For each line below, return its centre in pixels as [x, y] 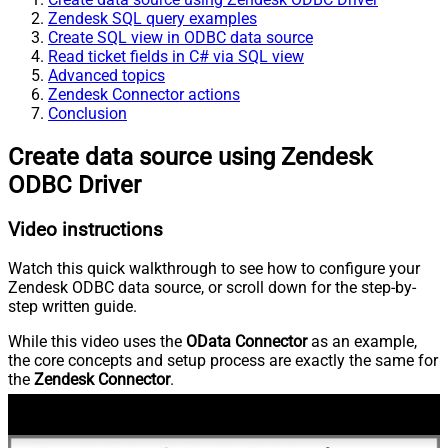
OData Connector [246, 342]
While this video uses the [97, 342]
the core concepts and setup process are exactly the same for [223, 361]
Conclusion [87, 113]
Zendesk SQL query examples [152, 18]
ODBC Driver [74, 184]
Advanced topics [106, 75]
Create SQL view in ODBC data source [180, 37]
